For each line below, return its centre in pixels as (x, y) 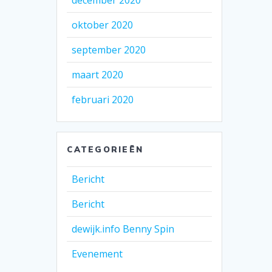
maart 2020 (98, 75)
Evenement (97, 254)
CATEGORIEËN (105, 150)
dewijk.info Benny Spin (123, 229)
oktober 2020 (103, 25)
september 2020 (109, 50)
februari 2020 (103, 100)
